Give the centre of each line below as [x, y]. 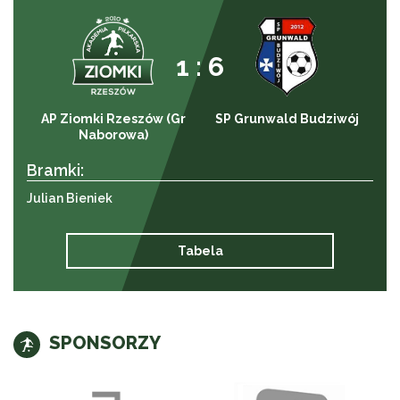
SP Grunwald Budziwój [287, 118]
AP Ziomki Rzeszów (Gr [113, 118]
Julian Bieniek [70, 198]
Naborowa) [113, 134]
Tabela [200, 250]
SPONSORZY [105, 342]
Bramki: [55, 170]
